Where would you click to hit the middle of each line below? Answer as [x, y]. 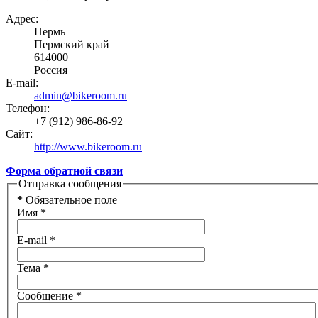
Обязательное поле [70, 200]
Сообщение [45, 296]
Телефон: [28, 108]
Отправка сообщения [70, 183]
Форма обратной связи [64, 170]
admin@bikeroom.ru [81, 95]
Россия [51, 70]
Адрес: [22, 18]
